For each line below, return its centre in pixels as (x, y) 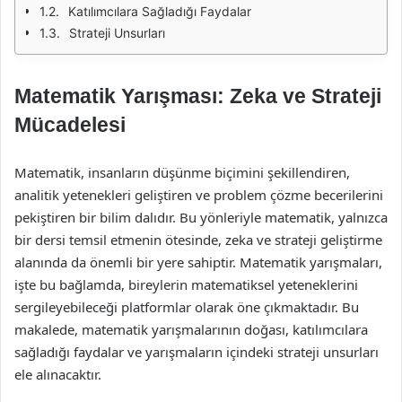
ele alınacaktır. (58, 374)
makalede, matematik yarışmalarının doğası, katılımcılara (191, 329)
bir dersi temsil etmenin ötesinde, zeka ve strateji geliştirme (198, 240)
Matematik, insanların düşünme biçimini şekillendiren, (182, 172)
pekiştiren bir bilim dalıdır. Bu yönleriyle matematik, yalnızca (201, 217)
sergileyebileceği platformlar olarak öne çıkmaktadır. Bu (187, 307)
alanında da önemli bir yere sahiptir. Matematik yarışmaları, (198, 262)
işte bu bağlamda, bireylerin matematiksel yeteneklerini (186, 284)
